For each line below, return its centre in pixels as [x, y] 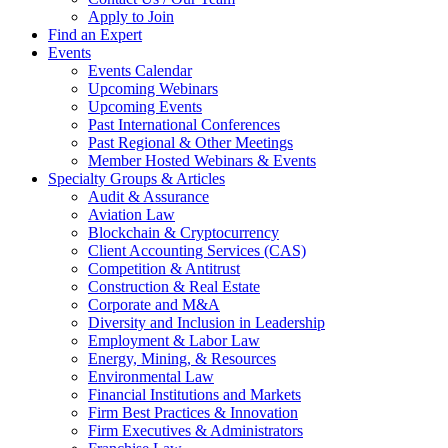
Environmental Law [151, 376]
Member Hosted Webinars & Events [202, 160]
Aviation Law [131, 214]
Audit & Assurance [148, 196]
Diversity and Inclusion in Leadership [206, 322]
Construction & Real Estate [174, 286]
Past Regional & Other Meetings [190, 142]
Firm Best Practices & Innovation [193, 412]
